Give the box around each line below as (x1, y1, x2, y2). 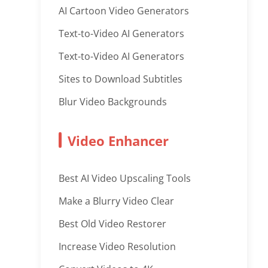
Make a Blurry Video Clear (59, 194, 175, 208)
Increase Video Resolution (59, 240, 176, 253)
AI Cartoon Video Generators (59, 4, 190, 17)
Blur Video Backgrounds (59, 95, 167, 108)
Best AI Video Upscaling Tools (59, 172, 191, 185)
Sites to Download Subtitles (59, 72, 183, 86)
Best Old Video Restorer (59, 217, 167, 230)
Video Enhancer (68, 132, 169, 150)
